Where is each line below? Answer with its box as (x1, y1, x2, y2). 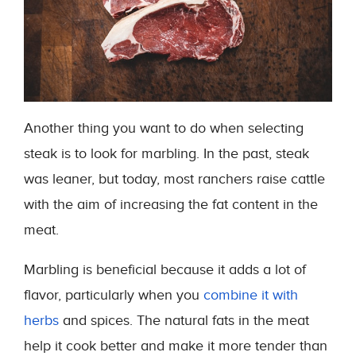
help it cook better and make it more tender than (24, 338, 327, 354)
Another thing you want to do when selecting (24, 120, 304, 137)
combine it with (203, 287, 298, 304)
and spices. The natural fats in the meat (59, 312, 309, 329)
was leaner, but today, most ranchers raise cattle (24, 171, 325, 188)
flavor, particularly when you (24, 287, 203, 304)
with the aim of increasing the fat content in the (24, 196, 318, 213)
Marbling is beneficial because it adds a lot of (24, 261, 306, 278)
